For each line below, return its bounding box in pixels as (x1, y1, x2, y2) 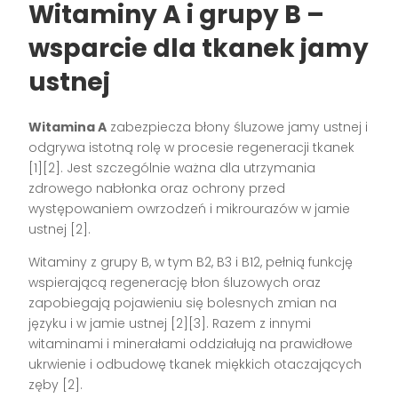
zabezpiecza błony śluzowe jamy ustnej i (107, 117, 369, 136)
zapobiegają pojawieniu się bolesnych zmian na (28, 293, 338, 312)
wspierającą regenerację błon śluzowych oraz (28, 273, 322, 291)
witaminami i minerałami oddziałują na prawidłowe (28, 334, 354, 353)
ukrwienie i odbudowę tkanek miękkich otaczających (28, 354, 362, 373)
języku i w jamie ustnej (28, 314, 171, 332)
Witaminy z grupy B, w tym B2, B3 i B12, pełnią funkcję (28, 252, 354, 271)
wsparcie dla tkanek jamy (28, 30, 370, 66)
